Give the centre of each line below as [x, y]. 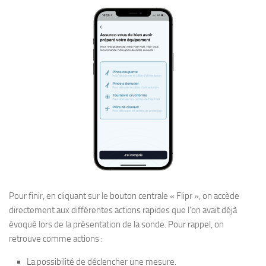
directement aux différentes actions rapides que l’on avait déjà [123, 210]
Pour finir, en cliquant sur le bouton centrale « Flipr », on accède [124, 196]
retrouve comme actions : [56, 238]
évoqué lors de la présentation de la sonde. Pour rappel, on [116, 224]
